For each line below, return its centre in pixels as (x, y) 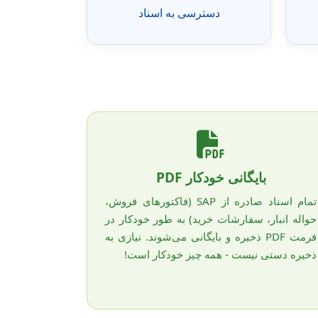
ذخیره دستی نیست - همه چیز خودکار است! (220, 254)
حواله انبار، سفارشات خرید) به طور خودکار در (211, 218)
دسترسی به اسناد (179, 12)
